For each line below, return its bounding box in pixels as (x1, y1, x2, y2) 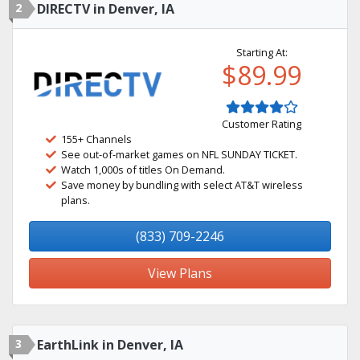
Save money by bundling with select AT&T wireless (61, 178, 303, 192)
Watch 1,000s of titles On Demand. (61, 162, 225, 177)
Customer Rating (222, 117, 301, 131)
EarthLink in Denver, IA (37, 336, 183, 354)
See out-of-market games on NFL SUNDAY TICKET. (61, 147, 297, 162)
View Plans (148, 264, 212, 282)
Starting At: (235, 45, 288, 59)
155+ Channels (61, 132, 132, 146)
